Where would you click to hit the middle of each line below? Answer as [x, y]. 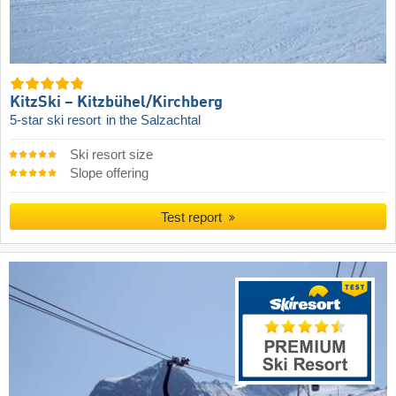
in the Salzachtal [153, 120]
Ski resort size [111, 155]
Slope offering [109, 174]
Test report [194, 217]
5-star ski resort [57, 120]
